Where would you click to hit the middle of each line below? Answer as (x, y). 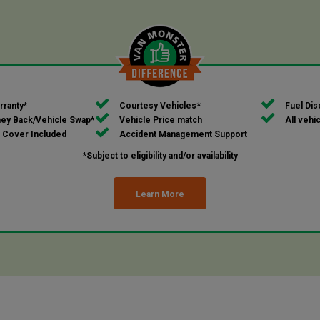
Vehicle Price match (160, 120)
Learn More (160, 195)
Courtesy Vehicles (157, 106)
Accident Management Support (183, 135)
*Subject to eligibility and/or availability (160, 156)
